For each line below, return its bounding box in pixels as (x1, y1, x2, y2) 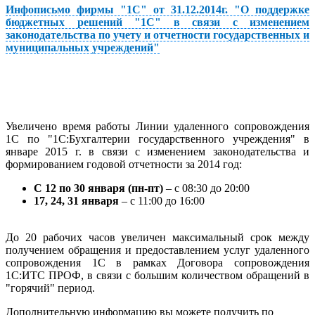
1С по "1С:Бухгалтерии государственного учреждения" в (6, 132, 309, 145)
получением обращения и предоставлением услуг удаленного (6, 243, 309, 256)
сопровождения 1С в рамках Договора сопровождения (6, 256, 309, 269)
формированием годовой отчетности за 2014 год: (6, 157, 242, 170)
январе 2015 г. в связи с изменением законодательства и (6, 145, 309, 157)
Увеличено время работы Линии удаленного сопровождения (6, 120, 309, 132)
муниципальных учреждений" (6, 41, 160, 54)
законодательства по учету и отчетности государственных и (6, 29, 309, 41)
